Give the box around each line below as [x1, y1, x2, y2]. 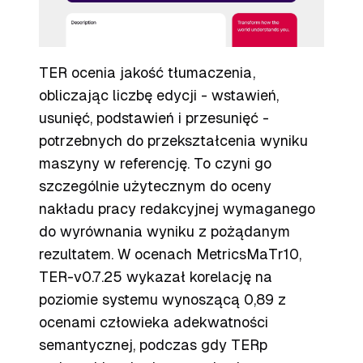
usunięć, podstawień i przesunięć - [39, 109, 269, 126]
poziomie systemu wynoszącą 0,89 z [39, 291, 286, 308]
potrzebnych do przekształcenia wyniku [39, 132, 308, 149]
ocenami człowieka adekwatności [39, 314, 268, 331]
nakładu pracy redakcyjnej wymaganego [39, 200, 315, 217]
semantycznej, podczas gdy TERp [39, 336, 267, 353]
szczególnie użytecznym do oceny [39, 177, 271, 194]
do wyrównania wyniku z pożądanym [39, 223, 290, 240]
